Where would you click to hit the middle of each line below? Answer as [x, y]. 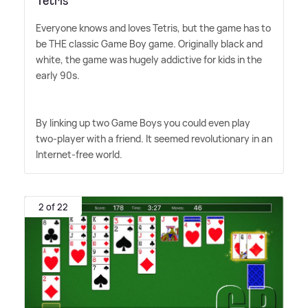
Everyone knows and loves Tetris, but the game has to [153, 28]
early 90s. [58, 76]
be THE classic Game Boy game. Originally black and [149, 44]
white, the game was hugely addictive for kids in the [149, 60]
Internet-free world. [79, 155]
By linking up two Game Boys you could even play [143, 123]
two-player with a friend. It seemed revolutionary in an [154, 139]
